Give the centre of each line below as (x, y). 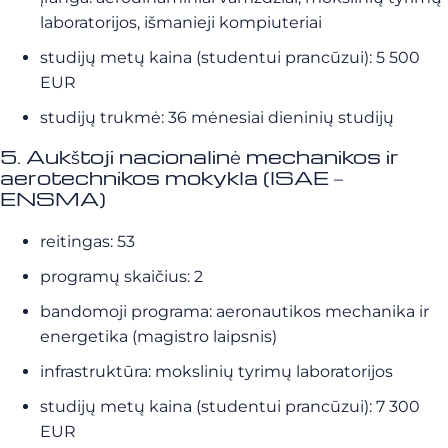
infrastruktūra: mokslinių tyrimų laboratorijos (216, 372)
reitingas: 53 (87, 242)
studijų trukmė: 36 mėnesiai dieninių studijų (217, 118)
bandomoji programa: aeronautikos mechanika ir (234, 312)
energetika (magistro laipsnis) (158, 337)
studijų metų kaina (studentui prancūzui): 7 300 (230, 407)
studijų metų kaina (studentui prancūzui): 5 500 (230, 58)
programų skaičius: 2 (121, 277)
